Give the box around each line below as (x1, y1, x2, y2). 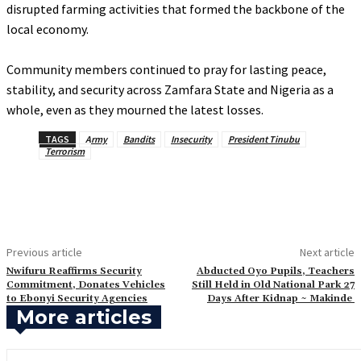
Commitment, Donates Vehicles (6, 279, 165, 291)
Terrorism (45, 145, 85, 157)
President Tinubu (228, 133, 300, 145)
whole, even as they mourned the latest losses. (6, 102, 263, 118)
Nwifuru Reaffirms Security (6, 265, 142, 277)
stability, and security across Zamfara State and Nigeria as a (6, 81, 334, 98)
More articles (16, 305, 151, 329)
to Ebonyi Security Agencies (6, 293, 147, 305)
